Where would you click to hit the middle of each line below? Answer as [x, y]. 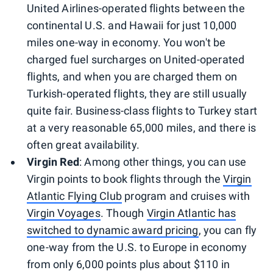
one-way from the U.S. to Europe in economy [137, 247]
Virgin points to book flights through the [125, 179]
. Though [123, 213]
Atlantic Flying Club [74, 196]
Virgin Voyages [64, 213]
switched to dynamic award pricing [113, 230]
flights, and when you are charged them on [132, 76]
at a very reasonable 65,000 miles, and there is [142, 127]
